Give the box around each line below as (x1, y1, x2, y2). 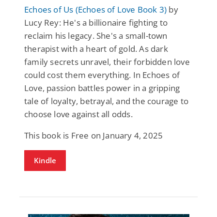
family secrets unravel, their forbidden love (24, 56, 190, 67)
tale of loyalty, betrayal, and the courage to (24, 95, 189, 107)
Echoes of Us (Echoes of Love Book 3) (24, 3, 167, 15)
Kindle (34, 155, 56, 165)
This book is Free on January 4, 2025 (24, 129, 163, 141)
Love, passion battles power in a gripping (24, 82, 180, 93)
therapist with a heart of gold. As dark (24, 43, 168, 54)
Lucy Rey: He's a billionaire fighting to (24, 16, 168, 28)
